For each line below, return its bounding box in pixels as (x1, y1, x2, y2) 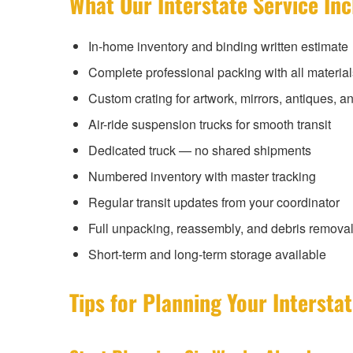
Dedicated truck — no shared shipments (88, 141, 311, 160)
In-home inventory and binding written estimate (88, 37, 348, 56)
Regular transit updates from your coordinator (88, 193, 340, 212)
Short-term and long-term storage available (88, 245, 326, 264)
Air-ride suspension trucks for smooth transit (88, 115, 331, 134)
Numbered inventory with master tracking (88, 167, 316, 186)
